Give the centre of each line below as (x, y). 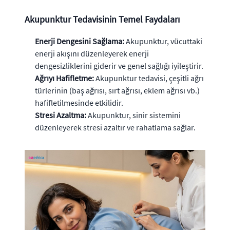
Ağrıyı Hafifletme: (64, 78)
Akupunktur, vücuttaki (163, 41)
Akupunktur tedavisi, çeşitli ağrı (149, 78)
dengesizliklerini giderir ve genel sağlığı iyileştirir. (119, 65)
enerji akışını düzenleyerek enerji (92, 53)
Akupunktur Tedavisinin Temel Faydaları (102, 19)
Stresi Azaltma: (61, 115)
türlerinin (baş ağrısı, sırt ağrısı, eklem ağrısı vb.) (117, 90)
